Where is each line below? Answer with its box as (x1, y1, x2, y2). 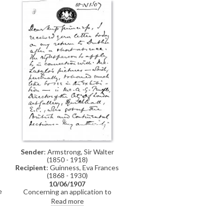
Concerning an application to (23, 187, 111, 196)
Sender (20, 147, 44, 156)
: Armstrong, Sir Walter (43, 147, 114, 156)
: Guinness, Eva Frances (46, 163, 119, 172)
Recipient (15, 163, 46, 172)
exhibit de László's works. (26, 195, 104, 204)
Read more (50, 197, 84, 206)
